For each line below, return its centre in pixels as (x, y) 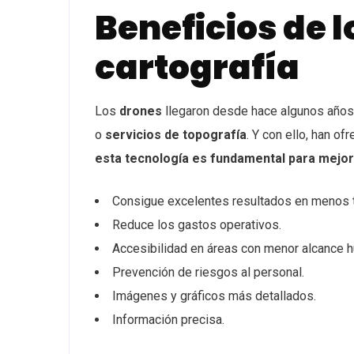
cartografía (197, 68)
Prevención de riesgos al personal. (208, 272)
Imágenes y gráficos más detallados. (214, 296)
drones (141, 111)
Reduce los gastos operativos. (197, 225)
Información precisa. (168, 320)
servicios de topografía (176, 135)
